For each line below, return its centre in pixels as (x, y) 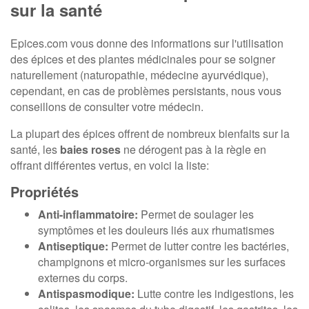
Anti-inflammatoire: (88, 215)
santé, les (35, 150)
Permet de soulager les (196, 215)
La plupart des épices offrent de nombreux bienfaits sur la (150, 134)
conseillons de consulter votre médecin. (107, 107)
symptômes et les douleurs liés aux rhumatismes (156, 230)
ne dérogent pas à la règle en (193, 150)
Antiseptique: (73, 246)
